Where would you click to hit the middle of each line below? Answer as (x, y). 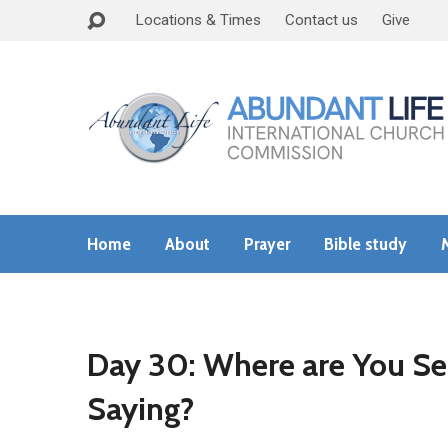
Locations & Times (198, 20)
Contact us (321, 20)
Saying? (140, 408)
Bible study (365, 243)
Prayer (267, 243)
